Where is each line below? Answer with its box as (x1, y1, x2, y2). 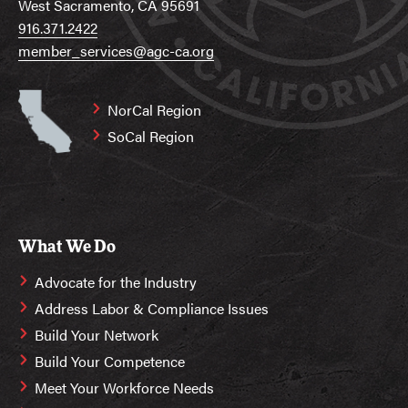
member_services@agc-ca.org (18, 40, 214, 61)
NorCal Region (107, 99, 201, 120)
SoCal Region (107, 126, 194, 147)
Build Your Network (35, 323, 158, 345)
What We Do (18, 239, 116, 257)
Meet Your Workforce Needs (35, 376, 214, 398)
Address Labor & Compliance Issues (35, 297, 269, 319)
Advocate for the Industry (35, 270, 197, 292)
